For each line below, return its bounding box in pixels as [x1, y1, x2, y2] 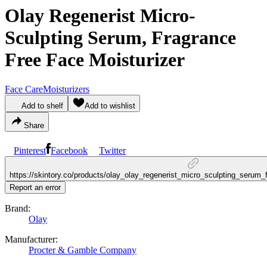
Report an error [10, 182, 61, 192]
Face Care [5, 83, 43, 94]
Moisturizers [43, 83, 89, 94]
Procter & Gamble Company [29, 244, 136, 255]
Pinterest [14, 145, 46, 156]
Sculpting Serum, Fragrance [5, 27, 236, 49]
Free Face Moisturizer [5, 49, 185, 71]
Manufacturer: [5, 234, 58, 244]
